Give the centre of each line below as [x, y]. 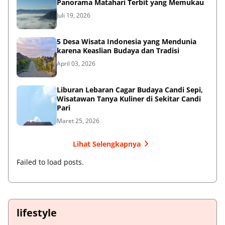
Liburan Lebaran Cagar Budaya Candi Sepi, [130, 90]
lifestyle [37, 213]
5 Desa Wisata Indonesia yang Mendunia [127, 42]
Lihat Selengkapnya [106, 144]
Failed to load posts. [50, 162]
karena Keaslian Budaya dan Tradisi [118, 51]
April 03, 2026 [76, 64]
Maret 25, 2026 [78, 121]
